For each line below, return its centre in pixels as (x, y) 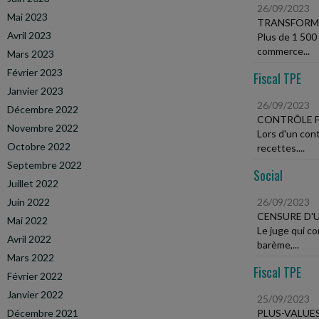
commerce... (283, 51)
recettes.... (281, 148)
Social (268, 175)
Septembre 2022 (45, 165)
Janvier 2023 (35, 91)
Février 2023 (35, 72)
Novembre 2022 (43, 128)
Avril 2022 (29, 239)
